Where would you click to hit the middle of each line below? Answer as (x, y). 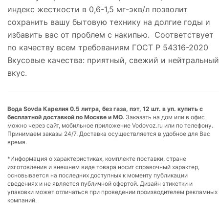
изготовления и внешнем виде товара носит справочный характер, (103, 167)
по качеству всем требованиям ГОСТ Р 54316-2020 (108, 47)
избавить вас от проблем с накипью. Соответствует (110, 34)
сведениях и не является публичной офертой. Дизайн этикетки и (100, 183)
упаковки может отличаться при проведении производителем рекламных (112, 192)
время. (17, 142)
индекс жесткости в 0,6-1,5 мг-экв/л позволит (98, 9)
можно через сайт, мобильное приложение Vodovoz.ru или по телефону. (110, 125)
